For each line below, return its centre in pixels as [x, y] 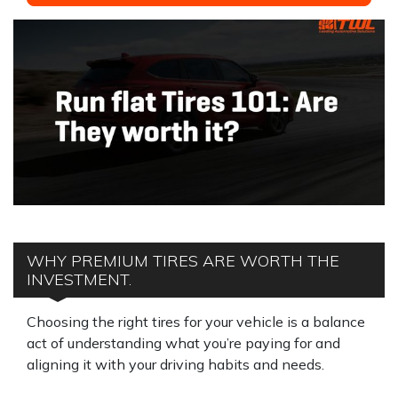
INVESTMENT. [79, 279]
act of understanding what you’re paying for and [183, 343]
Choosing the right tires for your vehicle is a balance [196, 322]
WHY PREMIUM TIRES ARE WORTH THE [183, 261]
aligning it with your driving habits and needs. [175, 364]
